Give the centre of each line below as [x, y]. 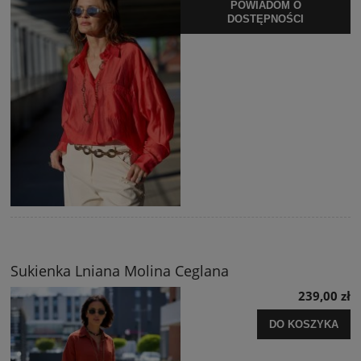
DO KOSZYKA [304, 325]
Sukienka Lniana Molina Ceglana [120, 270]
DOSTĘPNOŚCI [266, 19]
